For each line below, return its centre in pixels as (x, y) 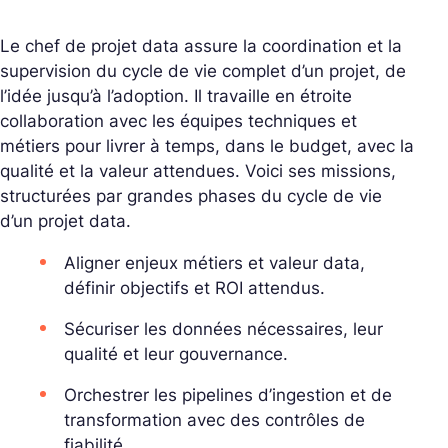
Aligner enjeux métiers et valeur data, (214, 263)
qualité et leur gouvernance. (176, 354)
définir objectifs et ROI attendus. (194, 288)
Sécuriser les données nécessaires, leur (223, 329)
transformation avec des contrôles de (214, 420)
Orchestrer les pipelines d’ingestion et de (228, 395)
